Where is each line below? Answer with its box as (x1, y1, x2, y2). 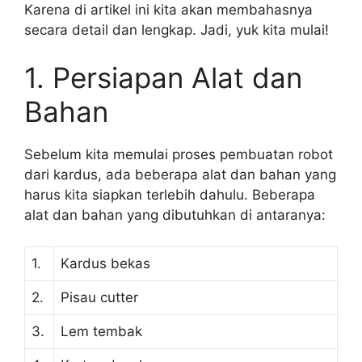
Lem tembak (61, 322, 142, 339)
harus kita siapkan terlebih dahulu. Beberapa (24, 187, 315, 203)
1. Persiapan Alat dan (24, 61, 302, 95)
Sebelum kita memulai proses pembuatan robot (24, 146, 333, 162)
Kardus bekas (61, 255, 150, 271)
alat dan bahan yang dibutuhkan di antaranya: (24, 207, 326, 223)
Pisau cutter (61, 288, 138, 305)
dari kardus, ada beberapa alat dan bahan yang (24, 166, 336, 183)
